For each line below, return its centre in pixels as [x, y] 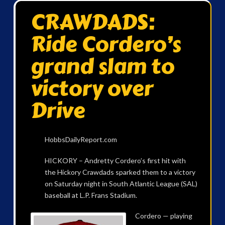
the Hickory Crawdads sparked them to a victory [120, 172]
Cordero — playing [164, 215]
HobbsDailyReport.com [81, 140]
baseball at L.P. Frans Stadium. [91, 195]
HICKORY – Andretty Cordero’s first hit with [115, 160]
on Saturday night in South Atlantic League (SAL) [121, 183]
